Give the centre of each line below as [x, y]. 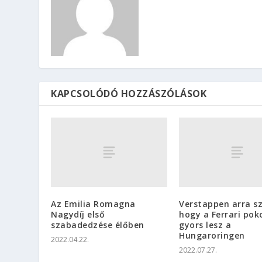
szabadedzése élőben [98, 225]
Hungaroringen [212, 236]
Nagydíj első [78, 215]
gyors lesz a [205, 225]
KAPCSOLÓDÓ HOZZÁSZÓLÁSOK [129, 93]
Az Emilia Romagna [93, 204]
